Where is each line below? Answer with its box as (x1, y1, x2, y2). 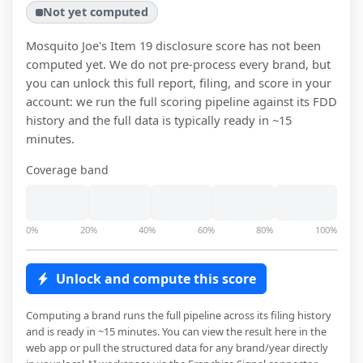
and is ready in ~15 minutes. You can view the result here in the (26, 324, 327, 340)
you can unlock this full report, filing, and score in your (26, 75, 331, 92)
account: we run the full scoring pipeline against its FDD (26, 93, 337, 110)
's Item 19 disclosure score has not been (99, 37, 321, 54)
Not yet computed (43, 4, 149, 20)
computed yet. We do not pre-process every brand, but (26, 56, 331, 73)
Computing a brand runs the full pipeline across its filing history (26, 308, 331, 323)
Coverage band (26, 162, 109, 178)
